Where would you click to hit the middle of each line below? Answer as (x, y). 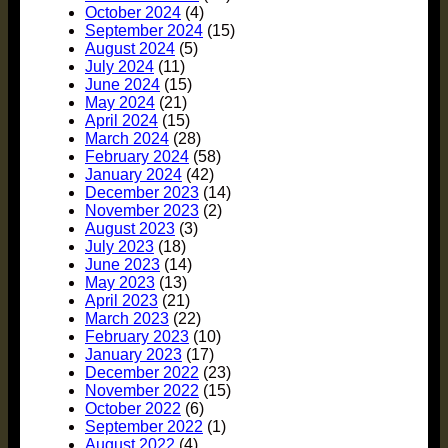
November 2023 (142, 211)
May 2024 (120, 103)
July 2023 (119, 247)
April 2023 (121, 301)
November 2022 (142, 391)
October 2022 (133, 409)
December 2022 (142, 373)
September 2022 (144, 427)
